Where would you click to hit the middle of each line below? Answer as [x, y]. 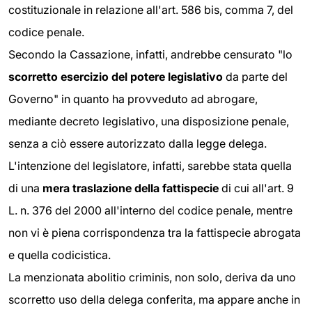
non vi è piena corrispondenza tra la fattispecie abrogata [155, 233]
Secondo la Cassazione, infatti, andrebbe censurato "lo [150, 55]
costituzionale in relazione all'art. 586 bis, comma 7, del [151, 10]
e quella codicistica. [60, 255]
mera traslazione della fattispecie [132, 188]
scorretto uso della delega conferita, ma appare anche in [154, 300]
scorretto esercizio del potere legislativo [117, 77]
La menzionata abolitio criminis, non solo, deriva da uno [152, 278]
